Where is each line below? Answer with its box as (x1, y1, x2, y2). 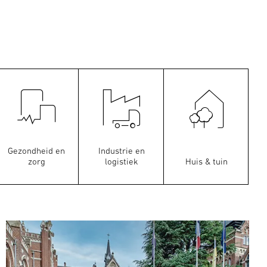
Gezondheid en (8, 145, 66, 156)
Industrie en (98, 145, 145, 156)
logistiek (104, 156, 138, 167)
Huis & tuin (185, 156, 228, 167)
